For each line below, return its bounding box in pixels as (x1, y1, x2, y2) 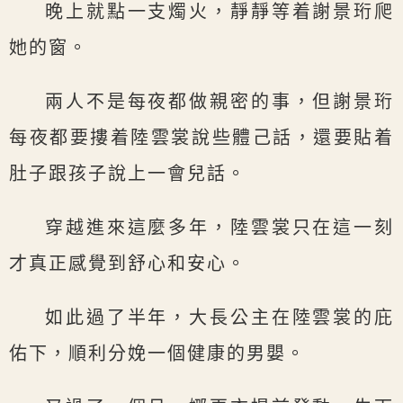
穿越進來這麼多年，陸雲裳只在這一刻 (45, 218, 394, 238)
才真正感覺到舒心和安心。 (9, 254, 246, 274)
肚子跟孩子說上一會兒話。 (9, 164, 246, 184)
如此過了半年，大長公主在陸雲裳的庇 (45, 308, 394, 328)
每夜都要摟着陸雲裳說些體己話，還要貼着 (9, 128, 394, 148)
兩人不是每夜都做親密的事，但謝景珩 (45, 92, 394, 112)
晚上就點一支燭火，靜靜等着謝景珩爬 (45, 2, 394, 22)
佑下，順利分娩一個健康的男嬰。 (9, 344, 306, 364)
